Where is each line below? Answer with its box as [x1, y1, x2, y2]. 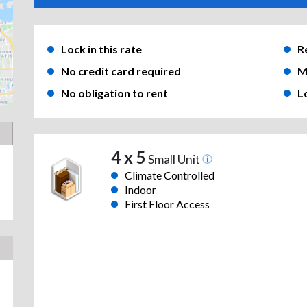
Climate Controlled [124, 169, 214, 182]
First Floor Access [124, 197, 210, 211]
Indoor [124, 183, 156, 197]
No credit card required [61, 64, 181, 78]
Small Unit [145, 152, 202, 167]
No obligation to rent [61, 86, 168, 100]
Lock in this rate [61, 42, 142, 56]
